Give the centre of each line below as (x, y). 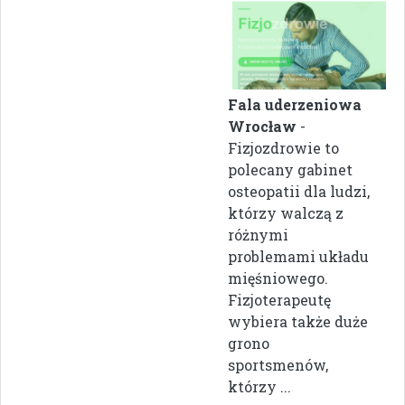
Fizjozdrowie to (283, 147)
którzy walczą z (286, 212)
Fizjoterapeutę (279, 299)
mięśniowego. (278, 278)
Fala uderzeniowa (295, 104)
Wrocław (262, 126)
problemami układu (298, 256)
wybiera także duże (298, 321)
